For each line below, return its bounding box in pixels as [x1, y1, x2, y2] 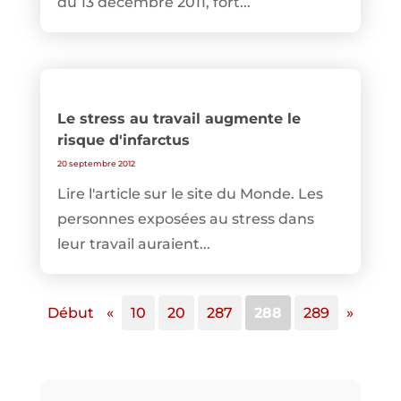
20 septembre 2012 [56, 158, 135, 169]
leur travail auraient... [56, 235, 210, 253]
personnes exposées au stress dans [56, 210, 314, 228]
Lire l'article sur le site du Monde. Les [56, 185, 323, 203]
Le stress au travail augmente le [56, 110, 301, 128]
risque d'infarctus [56, 132, 190, 149]
